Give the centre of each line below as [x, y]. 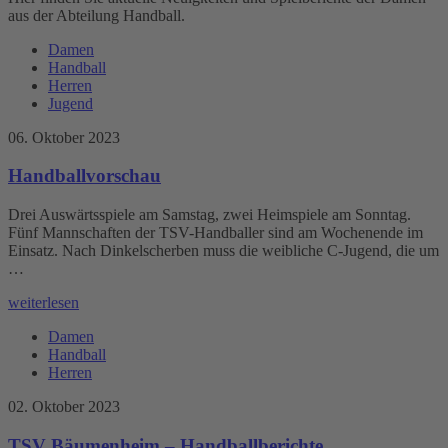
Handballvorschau [84, 176]
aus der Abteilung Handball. [96, 15]
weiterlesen [43, 303]
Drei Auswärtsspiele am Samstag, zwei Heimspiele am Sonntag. [209, 215]
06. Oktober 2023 [64, 137]
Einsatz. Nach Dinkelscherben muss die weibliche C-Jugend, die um [223, 251]
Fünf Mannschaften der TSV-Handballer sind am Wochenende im [215, 233]
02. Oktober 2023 [64, 407]
